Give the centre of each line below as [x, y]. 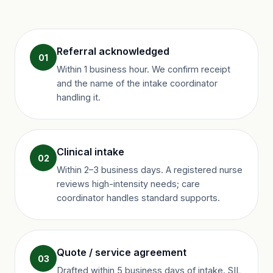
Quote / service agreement [122, 252]
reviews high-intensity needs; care [128, 184]
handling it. [79, 97]
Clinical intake [90, 152]
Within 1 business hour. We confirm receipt [144, 69]
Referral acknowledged [113, 51]
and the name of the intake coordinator [137, 83]
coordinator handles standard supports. [138, 198]
